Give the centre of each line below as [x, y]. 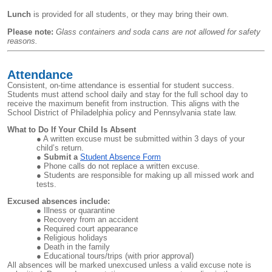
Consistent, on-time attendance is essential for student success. [121, 85]
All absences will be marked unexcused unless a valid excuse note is [129, 265]
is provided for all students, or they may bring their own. [130, 15]
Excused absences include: [59, 202]
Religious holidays [76, 238]
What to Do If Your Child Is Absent [72, 129]
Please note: [30, 32]
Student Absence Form [121, 157]
